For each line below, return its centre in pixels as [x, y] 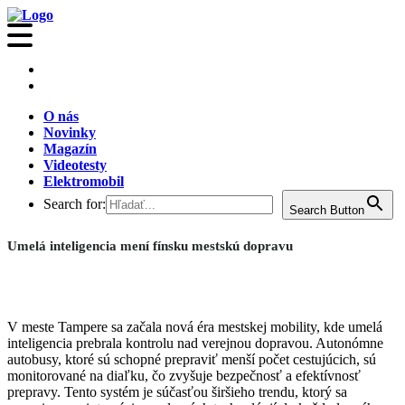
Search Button [327, 210]
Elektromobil [84, 181]
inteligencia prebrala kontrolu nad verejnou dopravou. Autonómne [195, 343]
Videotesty [75, 165]
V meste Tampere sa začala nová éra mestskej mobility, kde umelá [195, 327]
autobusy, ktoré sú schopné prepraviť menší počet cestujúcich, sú [192, 359]
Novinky [70, 132]
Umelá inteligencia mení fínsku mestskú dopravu [150, 246]
